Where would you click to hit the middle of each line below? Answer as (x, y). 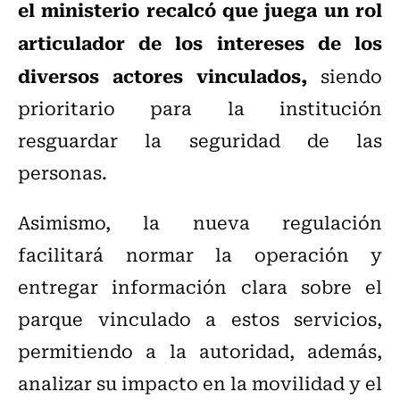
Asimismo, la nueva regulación (200, 222)
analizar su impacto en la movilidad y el (200, 383)
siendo (345, 76)
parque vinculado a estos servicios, (200, 319)
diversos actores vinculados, (162, 75)
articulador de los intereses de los (200, 42)
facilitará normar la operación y (200, 254)
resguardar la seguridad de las (200, 140)
